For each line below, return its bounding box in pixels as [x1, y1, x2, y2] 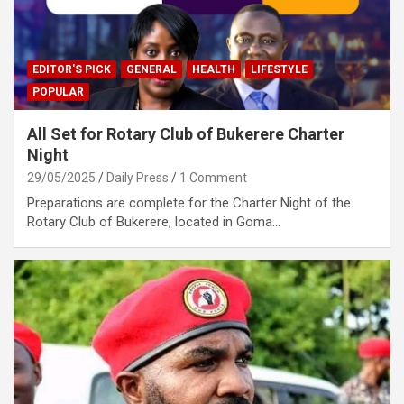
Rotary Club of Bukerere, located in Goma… [27, 214, 280, 231]
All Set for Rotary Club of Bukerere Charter [27, 124, 344, 144]
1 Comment [179, 170, 247, 186]
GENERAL [126, 63, 177, 77]
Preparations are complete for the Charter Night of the [27, 195, 351, 212]
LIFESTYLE [251, 63, 308, 77]
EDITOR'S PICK [32, 63, 111, 77]
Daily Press [106, 170, 169, 186]
